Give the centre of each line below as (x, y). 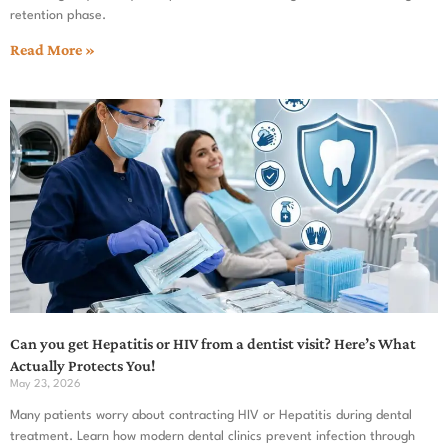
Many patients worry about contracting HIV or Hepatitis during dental (211, 415)
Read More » (52, 49)
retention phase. (58, 15)
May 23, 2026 (45, 384)
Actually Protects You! (82, 365)
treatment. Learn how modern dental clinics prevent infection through (212, 436)
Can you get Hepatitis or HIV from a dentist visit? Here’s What (213, 343)
